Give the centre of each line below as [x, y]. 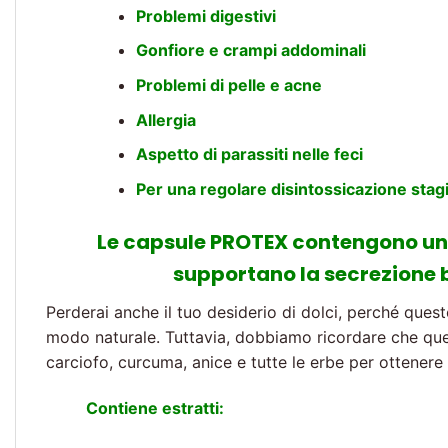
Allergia [165, 119]
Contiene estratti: [155, 407]
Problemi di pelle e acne [228, 84]
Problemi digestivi [205, 15]
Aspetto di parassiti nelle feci [249, 154]
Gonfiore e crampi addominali [250, 50]
